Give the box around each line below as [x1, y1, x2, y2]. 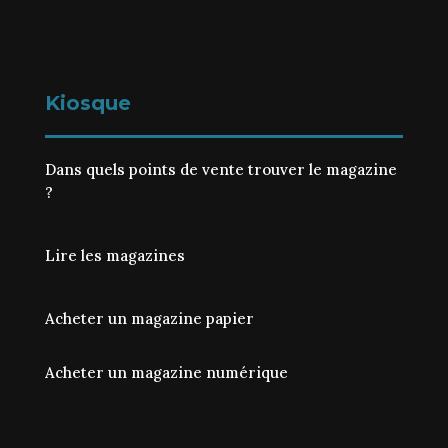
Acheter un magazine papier [44, 308, 254, 328]
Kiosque [44, 90, 131, 115]
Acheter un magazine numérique [44, 362, 288, 382]
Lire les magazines [44, 245, 185, 265]
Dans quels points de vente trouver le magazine [44, 159, 397, 179]
